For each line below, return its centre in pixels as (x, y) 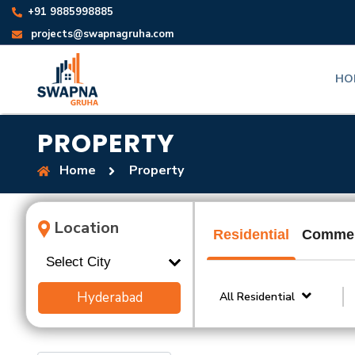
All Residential (257, 296)
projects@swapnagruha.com (102, 34)
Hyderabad (109, 298)
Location (86, 228)
